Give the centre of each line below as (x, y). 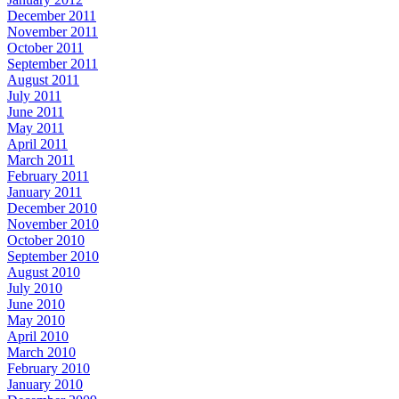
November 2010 (53, 224)
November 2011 (53, 31)
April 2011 (37, 143)
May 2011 (36, 127)
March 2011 (41, 159)
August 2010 (44, 272)
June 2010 (36, 304)
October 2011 (45, 47)
